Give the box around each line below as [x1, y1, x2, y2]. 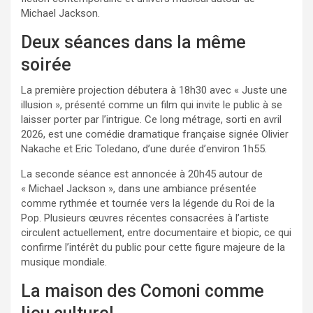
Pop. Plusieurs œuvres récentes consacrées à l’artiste [21, 211, 269, 224]
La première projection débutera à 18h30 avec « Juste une [21, 83, 287, 96]
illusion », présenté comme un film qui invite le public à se [21, 98, 282, 111]
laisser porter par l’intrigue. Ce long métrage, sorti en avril [21, 112, 282, 126]
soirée [21, 54, 71, 75]
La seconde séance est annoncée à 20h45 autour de [21, 167, 263, 180]
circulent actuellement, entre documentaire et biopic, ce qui [21, 226, 291, 239]
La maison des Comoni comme [21, 280, 264, 301]
